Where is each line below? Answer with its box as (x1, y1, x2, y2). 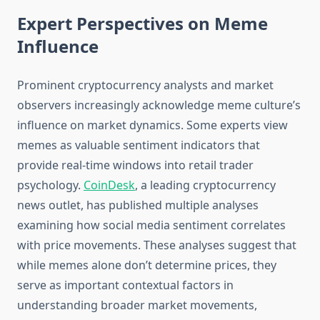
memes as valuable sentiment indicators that (17, 137, 260, 154)
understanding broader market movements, (17, 297, 257, 314)
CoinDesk (84, 177, 135, 194)
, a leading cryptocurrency (135, 177, 276, 194)
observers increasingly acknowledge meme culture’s (17, 97, 301, 114)
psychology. (17, 177, 84, 194)
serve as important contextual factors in (17, 277, 234, 294)
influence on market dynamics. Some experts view (17, 117, 288, 134)
